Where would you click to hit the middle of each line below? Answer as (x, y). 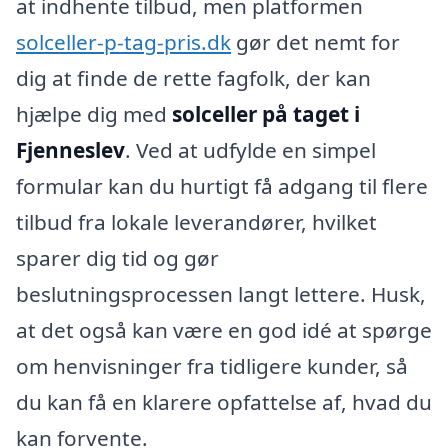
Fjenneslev (70, 150)
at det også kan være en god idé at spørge (224, 330)
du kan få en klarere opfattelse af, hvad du (224, 402)
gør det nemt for (315, 42)
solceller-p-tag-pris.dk (123, 42)
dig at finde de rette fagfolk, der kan (193, 78)
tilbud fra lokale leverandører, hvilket (196, 222)
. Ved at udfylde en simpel (250, 150)
